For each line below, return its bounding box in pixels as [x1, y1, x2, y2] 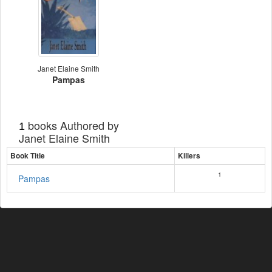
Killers [178, 151, 200, 161]
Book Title [10, 151, 45, 161]
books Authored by [25, 117, 119, 133]
